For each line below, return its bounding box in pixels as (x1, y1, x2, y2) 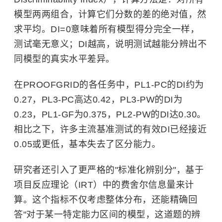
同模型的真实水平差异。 (14, 54, 115, 64)
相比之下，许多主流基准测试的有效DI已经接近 (14, 124, 207, 134)
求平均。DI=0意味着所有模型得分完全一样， (14, 24, 199, 34)
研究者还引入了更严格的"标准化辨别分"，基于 (14, 165, 204, 175)
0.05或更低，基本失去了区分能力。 (14, 139, 161, 149)
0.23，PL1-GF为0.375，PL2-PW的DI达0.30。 (14, 110, 206, 119)
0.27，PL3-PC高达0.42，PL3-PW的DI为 (14, 95, 182, 105)
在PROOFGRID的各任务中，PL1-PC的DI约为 (14, 80, 204, 90)
